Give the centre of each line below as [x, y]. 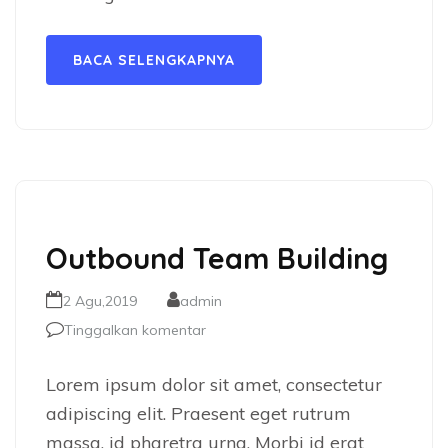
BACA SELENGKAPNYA [154, 60]
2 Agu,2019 [100, 301]
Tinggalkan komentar [135, 330]
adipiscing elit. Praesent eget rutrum [198, 413]
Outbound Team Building [217, 258]
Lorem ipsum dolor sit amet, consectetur [214, 384]
